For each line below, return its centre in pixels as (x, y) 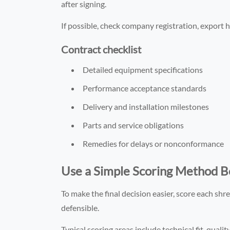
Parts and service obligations (133, 125)
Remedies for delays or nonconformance (154, 143)
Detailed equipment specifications (143, 69)
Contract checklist (101, 49)
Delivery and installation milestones (146, 106)
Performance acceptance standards (145, 88)
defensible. (80, 207)
